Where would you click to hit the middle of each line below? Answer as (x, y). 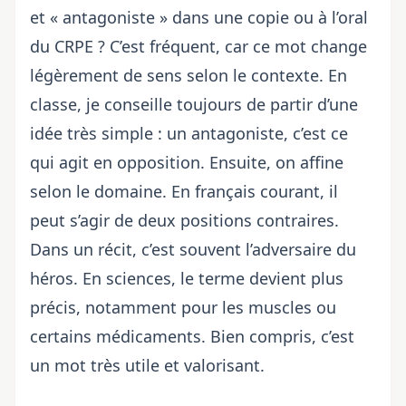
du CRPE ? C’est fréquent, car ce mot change (198, 46)
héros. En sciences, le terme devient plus (187, 278)
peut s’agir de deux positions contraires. (184, 220)
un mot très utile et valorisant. (147, 365)
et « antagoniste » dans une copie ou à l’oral (199, 17)
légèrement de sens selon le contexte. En (188, 75)
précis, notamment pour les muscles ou (183, 307)
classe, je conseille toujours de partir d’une (194, 104)
